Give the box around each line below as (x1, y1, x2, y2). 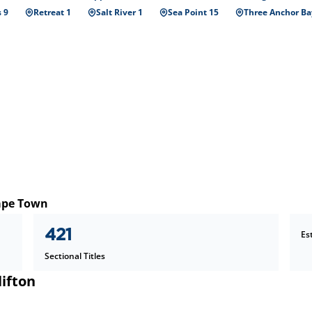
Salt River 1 (96, 6, 143, 18)
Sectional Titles (45, 250, 105, 262)
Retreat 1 (33, 6, 71, 18)
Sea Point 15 (168, 6, 219, 18)
